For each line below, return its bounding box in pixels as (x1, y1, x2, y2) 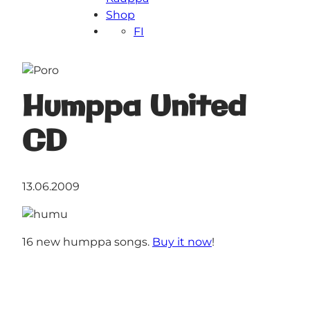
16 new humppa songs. (22, 235, 152, 248)
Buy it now (152, 235, 212, 248)
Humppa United (22, 87, 246, 128)
